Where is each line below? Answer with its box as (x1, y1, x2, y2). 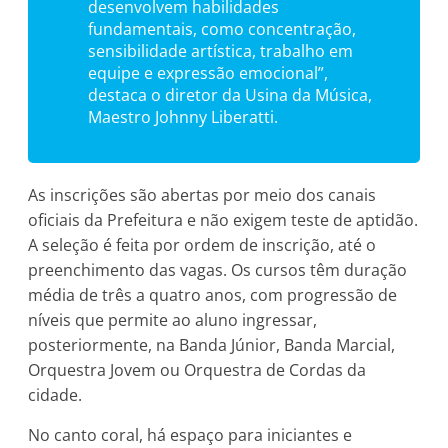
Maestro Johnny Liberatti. (88, 105, 279, 128)
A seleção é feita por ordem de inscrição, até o (28, 233, 377, 256)
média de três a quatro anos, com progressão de (28, 283, 398, 306)
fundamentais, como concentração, (88, 17, 357, 40)
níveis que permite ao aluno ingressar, (28, 308, 318, 331)
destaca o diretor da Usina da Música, (88, 83, 373, 106)
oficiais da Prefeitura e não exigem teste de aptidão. (28, 208, 419, 231)
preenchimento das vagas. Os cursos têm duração (28, 258, 408, 281)
